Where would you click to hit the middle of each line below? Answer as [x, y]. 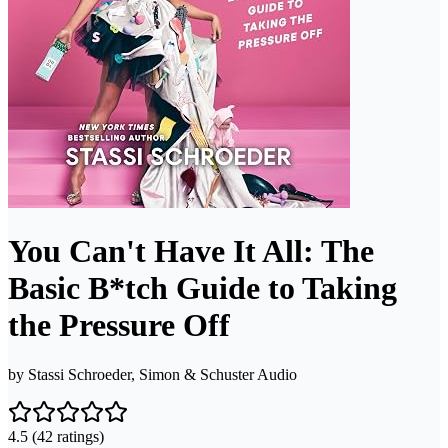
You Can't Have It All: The [191, 251]
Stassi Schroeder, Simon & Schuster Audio [162, 374]
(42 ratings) [66, 436]
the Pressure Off [119, 325]
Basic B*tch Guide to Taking [202, 288]
